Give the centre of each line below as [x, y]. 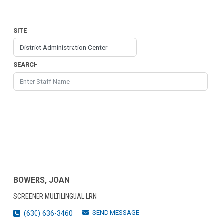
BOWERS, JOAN [41, 180]
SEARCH [26, 65]
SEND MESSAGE [116, 213]
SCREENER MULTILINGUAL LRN [55, 197]
